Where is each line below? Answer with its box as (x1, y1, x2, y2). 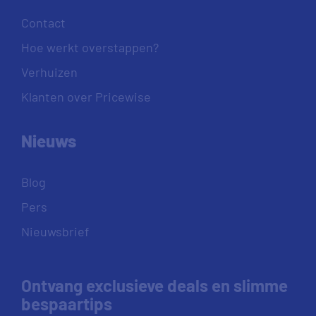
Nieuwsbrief (21, 224, 89, 239)
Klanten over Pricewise (21, 89, 151, 104)
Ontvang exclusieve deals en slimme (21, 275, 288, 296)
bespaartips (21, 293, 112, 314)
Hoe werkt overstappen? (21, 39, 159, 55)
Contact (21, 15, 66, 30)
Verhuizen (21, 64, 78, 80)
